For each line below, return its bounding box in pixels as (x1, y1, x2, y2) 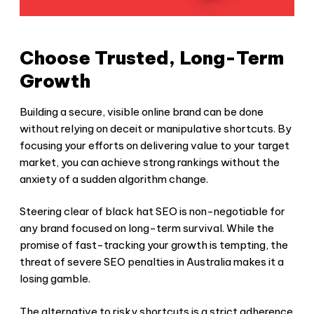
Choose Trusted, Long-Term (20, 46, 284, 69)
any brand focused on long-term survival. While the (20, 221, 274, 235)
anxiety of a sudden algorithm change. (20, 172, 208, 186)
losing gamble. (20, 272, 90, 286)
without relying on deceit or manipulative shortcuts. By (20, 121, 292, 135)
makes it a (231, 255, 284, 269)
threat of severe (20, 255, 104, 269)
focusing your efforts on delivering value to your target (20, 138, 289, 152)
